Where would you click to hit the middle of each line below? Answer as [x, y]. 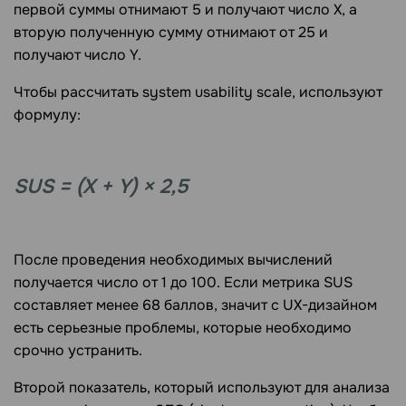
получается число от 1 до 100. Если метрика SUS [183, 282]
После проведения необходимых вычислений [173, 259]
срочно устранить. [78, 350]
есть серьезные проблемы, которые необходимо [183, 327]
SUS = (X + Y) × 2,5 [101, 186]
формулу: [47, 114]
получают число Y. [77, 54]
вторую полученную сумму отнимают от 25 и [171, 32]
